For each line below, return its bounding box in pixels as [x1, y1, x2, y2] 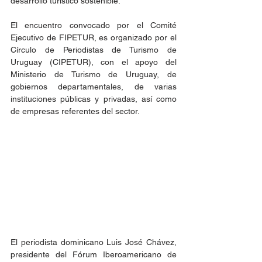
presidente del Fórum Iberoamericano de [11, 249, 177, 259]
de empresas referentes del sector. [11, 106, 140, 116]
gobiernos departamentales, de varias [11, 82, 177, 91]
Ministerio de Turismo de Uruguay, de [11, 70, 177, 79]
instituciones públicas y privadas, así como [11, 94, 177, 104]
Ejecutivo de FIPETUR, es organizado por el [11, 33, 177, 42]
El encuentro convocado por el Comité [11, 20, 177, 30]
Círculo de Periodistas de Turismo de [11, 45, 177, 54]
